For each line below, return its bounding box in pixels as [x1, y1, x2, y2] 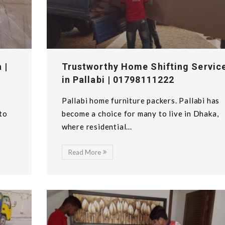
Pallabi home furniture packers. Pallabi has [61, 96, 220, 105]
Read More [68, 148, 101, 157]
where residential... [61, 122, 132, 132]
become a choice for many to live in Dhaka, [61, 109, 219, 119]
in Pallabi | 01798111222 [61, 74, 175, 85]
